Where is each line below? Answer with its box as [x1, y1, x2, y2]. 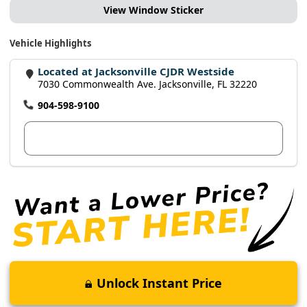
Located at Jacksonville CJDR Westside [38, 64, 235, 79]
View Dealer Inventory [38, 132, 139, 145]
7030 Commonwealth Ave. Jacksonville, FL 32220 [38, 77, 257, 91]
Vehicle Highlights [10, 37, 91, 50]
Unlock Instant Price [97, 275, 222, 292]
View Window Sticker [103, 3, 204, 17]
